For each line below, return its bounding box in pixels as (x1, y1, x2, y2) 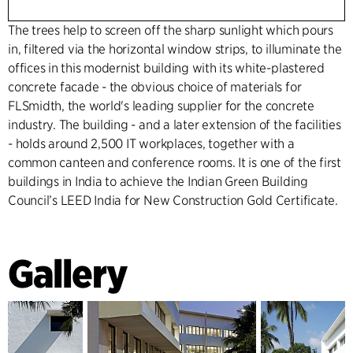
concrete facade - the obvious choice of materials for (8, 79, 302, 95)
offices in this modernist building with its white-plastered (8, 60, 325, 76)
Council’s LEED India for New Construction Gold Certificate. (8, 192, 338, 208)
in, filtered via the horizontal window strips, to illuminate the (8, 41, 342, 57)
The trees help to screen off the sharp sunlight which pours (8, 22, 333, 38)
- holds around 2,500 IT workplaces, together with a (8, 136, 295, 151)
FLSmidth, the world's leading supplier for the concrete (8, 98, 314, 113)
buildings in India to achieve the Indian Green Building (8, 173, 308, 189)
